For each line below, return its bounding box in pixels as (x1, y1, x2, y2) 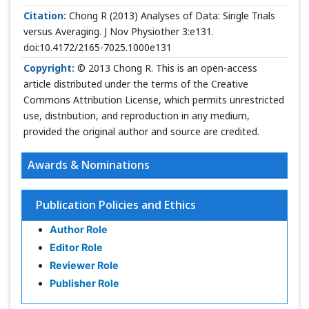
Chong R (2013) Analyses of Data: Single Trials (66, 9, 275, 22)
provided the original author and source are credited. (23, 125, 259, 138)
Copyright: (23, 61, 74, 74)
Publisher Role (50, 277, 119, 289)
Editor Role (50, 241, 103, 253)
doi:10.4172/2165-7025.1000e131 (23, 41, 172, 54)
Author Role (50, 223, 108, 235)
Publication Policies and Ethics (36, 197, 196, 212)
